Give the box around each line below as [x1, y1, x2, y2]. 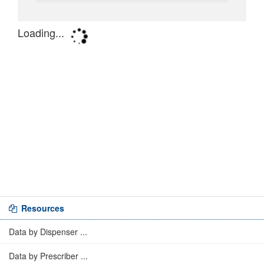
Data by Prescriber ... [9, 250, 88, 262]
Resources [19, 202, 64, 214]
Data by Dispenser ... [9, 226, 87, 237]
